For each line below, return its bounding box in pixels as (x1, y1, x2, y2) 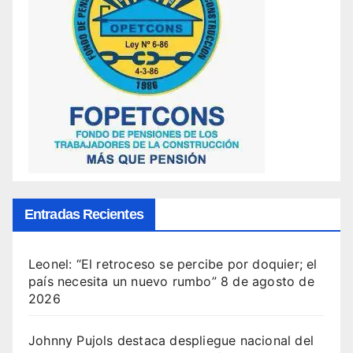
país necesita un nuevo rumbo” (28, 273, 217, 290)
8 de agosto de (221, 273, 314, 290)
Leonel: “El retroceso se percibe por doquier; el (28, 256, 318, 273)
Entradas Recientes (24, 206, 143, 223)
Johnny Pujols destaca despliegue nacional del (28, 333, 314, 349)
